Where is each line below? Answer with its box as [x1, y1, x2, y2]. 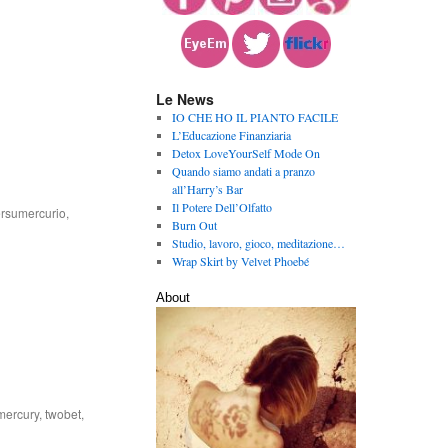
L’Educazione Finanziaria [171, 127, 291, 143]
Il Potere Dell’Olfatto [171, 199, 272, 215]
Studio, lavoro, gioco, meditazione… [171, 235, 345, 251]
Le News [156, 89, 214, 109]
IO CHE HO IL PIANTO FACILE [171, 109, 338, 125]
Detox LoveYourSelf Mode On [171, 145, 320, 161]
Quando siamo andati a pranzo [171, 163, 315, 179]
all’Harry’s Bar [171, 181, 243, 197]
